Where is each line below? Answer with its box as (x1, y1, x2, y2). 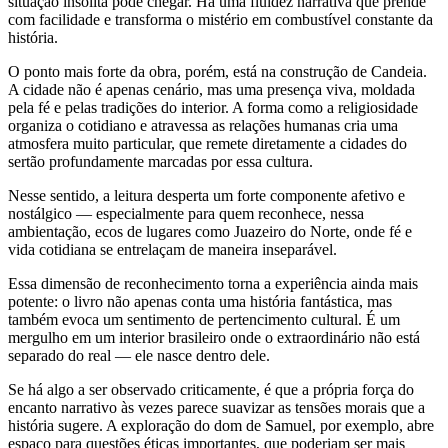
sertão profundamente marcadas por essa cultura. (8, 153, 313, 171)
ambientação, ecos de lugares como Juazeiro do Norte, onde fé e (8, 223, 412, 241)
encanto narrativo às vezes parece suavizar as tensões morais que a (8, 399, 425, 417)
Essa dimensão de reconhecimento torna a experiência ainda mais (8, 275, 418, 293)
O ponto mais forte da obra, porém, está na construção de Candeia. (8, 63, 427, 81)
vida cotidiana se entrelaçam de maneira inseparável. (8, 241, 337, 259)
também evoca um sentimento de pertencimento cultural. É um (8, 311, 400, 329)
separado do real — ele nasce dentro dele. (8, 347, 270, 365)
